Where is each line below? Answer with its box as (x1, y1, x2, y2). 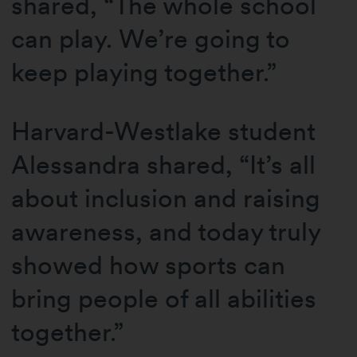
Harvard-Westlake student (11, 116, 316, 147)
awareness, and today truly (11, 216, 321, 248)
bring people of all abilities (11, 283, 317, 315)
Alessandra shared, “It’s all (11, 149, 316, 181)
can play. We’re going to (11, 22, 291, 54)
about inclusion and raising (11, 182, 321, 214)
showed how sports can (11, 249, 286, 281)
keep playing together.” (11, 56, 284, 88)
